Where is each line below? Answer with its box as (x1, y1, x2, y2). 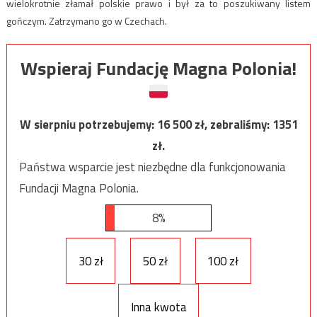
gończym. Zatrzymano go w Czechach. (6, 13, 167, 29)
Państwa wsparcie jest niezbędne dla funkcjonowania (18, 158, 286, 177)
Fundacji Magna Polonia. (18, 179, 139, 198)
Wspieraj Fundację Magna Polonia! (21, 54, 296, 83)
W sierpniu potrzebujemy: (19, 115, 157, 134)
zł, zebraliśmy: (194, 115, 272, 134)
